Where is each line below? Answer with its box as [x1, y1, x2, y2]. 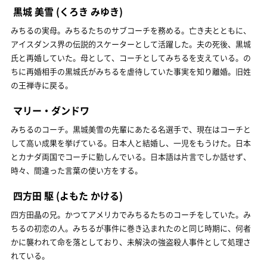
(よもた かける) [54, 188, 123, 203]
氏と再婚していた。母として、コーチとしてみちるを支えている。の [11, 51, 251, 63]
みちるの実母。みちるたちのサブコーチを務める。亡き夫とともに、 [11, 24, 251, 36]
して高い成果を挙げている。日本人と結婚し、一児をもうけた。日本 [11, 136, 251, 148]
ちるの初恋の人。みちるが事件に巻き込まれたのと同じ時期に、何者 [11, 222, 251, 234]
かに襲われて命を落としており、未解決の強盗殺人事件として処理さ [11, 235, 251, 247]
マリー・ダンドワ [13, 103, 89, 117]
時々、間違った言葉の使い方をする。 [11, 164, 142, 176]
